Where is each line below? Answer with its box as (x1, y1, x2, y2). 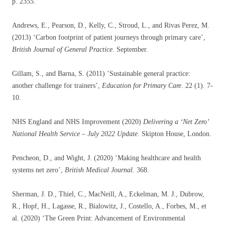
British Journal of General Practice (12, 46, 113, 54)
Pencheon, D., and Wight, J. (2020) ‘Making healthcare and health (12, 154, 201, 162)
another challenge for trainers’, (12, 82, 102, 90)
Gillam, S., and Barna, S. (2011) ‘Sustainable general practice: (12, 70, 190, 78)
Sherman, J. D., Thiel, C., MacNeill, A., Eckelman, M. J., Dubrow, (12, 190, 204, 198)
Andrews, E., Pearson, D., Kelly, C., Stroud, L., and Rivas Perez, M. (12, 22, 209, 30)
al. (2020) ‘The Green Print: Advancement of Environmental (12, 214, 185, 222)
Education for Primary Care (102, 82, 181, 90)
